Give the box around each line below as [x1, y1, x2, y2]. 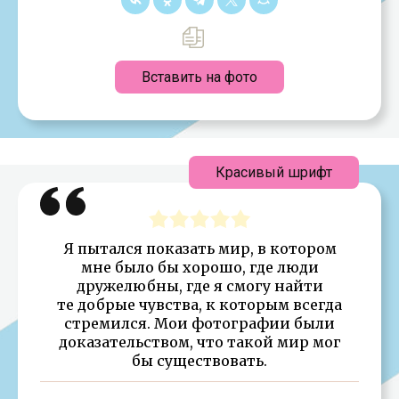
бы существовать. [132, 351, 267, 370]
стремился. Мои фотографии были [64, 313, 335, 332]
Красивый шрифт [216, 163, 332, 181]
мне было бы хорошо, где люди [80, 257, 319, 276]
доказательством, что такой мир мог [58, 332, 341, 351]
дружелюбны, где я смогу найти [76, 276, 323, 295]
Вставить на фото [142, 68, 257, 85]
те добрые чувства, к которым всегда [57, 295, 342, 313]
